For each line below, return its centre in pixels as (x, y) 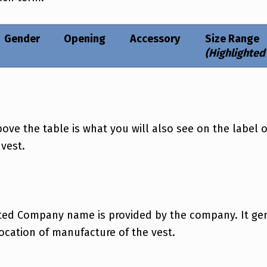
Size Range (232, 39)
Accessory (155, 39)
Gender (22, 39)
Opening (85, 39)
